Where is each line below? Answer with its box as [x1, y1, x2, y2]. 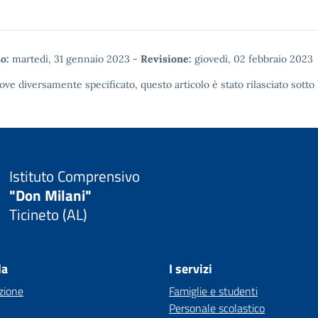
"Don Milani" [9, 183, 92, 207]
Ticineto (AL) [9, 202, 87, 226]
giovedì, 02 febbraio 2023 [192, 53, 313, 65]
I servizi [169, 259, 212, 278]
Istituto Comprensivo [9, 164, 140, 187]
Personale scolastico [169, 300, 265, 317]
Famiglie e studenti [169, 283, 258, 300]
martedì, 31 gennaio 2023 [9, 53, 133, 65]
